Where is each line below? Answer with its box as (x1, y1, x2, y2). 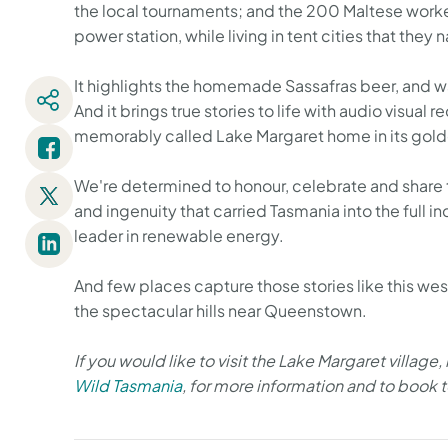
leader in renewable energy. (74, 225, 284, 246)
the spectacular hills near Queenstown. (74, 300, 367, 321)
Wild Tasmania (74, 375, 182, 396)
